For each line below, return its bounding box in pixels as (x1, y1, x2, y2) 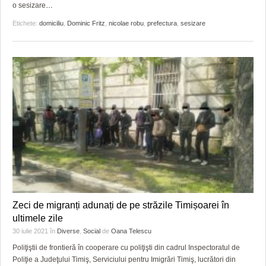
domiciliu (39, 19, 64, 27)
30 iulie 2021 (12, 227, 50, 235)
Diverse (57, 227, 80, 235)
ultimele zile (12, 213, 63, 224)
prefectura (147, 19, 177, 27)
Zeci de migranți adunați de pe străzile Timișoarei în (12, 200, 229, 211)
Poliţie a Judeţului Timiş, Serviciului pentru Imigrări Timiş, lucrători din (12, 255, 236, 264)
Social (83, 227, 100, 235)
